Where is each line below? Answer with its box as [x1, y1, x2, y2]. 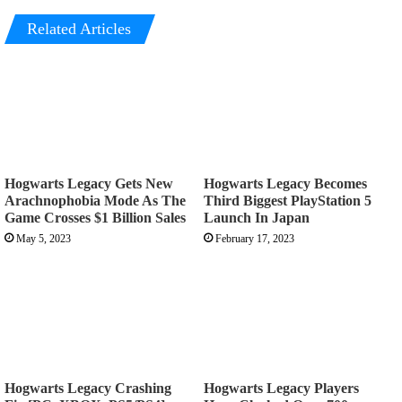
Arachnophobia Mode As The [4, 193, 186, 209]
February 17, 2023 [215, 232, 294, 246]
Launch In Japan [204, 210, 310, 226]
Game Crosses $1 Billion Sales [4, 210, 186, 226]
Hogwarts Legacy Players [204, 380, 359, 397]
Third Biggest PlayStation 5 [204, 193, 371, 209]
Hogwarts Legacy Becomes [204, 176, 367, 192]
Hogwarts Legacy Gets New [4, 176, 173, 192]
